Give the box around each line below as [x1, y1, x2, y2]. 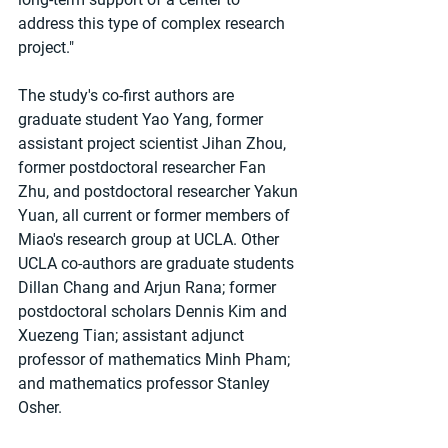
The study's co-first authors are [18, 86, 238, 106]
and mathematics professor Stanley [18, 374, 274, 394]
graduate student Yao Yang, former [18, 110, 267, 130]
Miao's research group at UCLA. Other [18, 230, 283, 250]
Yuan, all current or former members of [18, 206, 294, 226]
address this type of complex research [18, 14, 289, 34]
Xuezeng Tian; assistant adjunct [18, 326, 248, 346]
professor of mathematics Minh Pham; [18, 350, 294, 370]
